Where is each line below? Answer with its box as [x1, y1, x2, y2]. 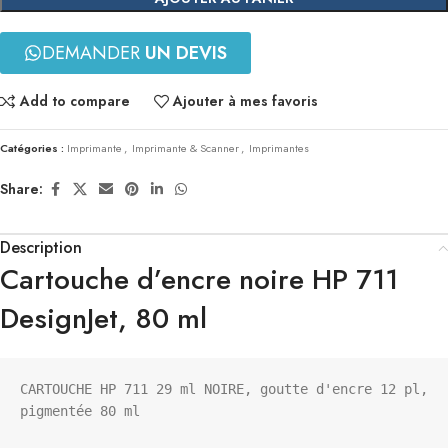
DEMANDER [42, 39, 145, 66]
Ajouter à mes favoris [173, 91, 319, 112]
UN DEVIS [145, 39, 227, 66]
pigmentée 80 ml [20, 402, 140, 419]
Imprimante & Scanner [132, 139, 239, 156]
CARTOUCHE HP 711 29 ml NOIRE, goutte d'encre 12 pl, [20, 380, 428, 397]
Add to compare [19, 91, 130, 112]
